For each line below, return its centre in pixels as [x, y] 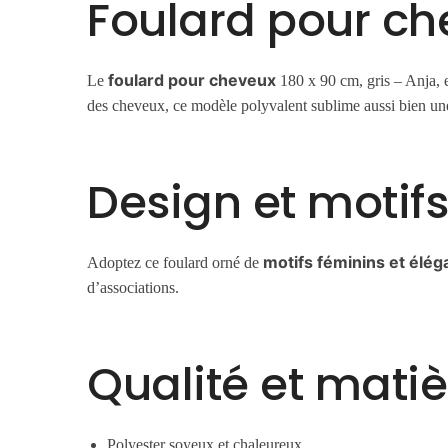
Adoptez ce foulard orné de [175, 263]
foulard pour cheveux [192, 80]
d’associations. [133, 288]
